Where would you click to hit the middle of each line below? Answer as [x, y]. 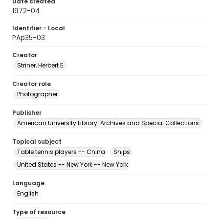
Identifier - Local [39, 28]
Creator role [32, 84]
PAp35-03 [29, 38]
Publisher [27, 113]
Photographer [37, 94]
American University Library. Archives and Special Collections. [109, 123]
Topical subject [37, 142]
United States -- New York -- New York [73, 164]
